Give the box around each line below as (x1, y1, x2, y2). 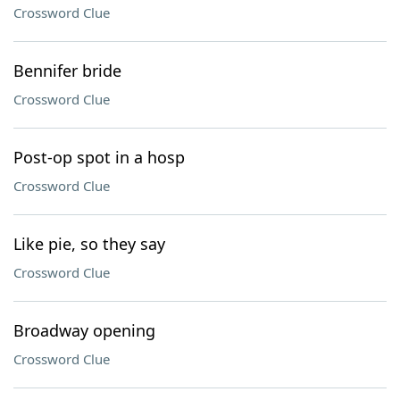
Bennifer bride (13, 60, 121, 81)
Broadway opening (13, 320, 155, 341)
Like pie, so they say (13, 233, 165, 254)
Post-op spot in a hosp (13, 146, 185, 168)
